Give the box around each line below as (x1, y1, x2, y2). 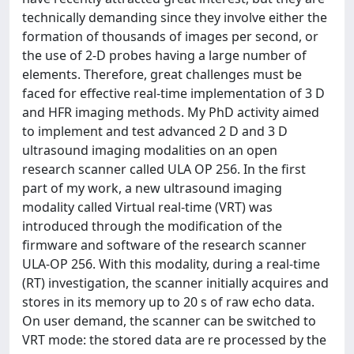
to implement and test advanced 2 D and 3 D (22, 122, 288, 140)
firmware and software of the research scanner (22, 235, 307, 254)
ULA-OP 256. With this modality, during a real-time (22, 254, 320, 273)
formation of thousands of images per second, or (22, 27, 318, 45)
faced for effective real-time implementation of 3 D (22, 84, 325, 102)
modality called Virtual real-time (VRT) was (22, 198, 273, 216)
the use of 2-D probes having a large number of (22, 46, 307, 64)
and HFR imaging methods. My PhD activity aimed (22, 103, 319, 121)
